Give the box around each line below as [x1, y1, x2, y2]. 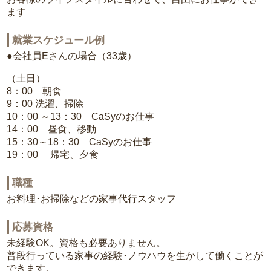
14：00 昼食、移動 [7, 124, 97, 135]
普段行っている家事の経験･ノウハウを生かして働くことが [7, 250, 264, 261]
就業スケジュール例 [12, 34, 105, 47]
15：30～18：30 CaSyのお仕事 [7, 137, 152, 148]
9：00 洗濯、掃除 [7, 99, 84, 109]
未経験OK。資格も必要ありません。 [7, 238, 166, 249]
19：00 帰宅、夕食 [7, 149, 99, 160]
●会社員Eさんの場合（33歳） [7, 51, 137, 62]
